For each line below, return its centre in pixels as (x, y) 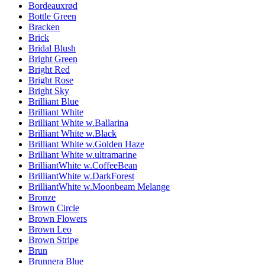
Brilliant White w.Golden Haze (86, 144)
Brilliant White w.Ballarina (78, 122)
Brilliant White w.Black (72, 133)
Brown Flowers (58, 218)
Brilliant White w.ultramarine (83, 154)
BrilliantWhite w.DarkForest (81, 176)
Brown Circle (54, 208)
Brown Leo (50, 229)
